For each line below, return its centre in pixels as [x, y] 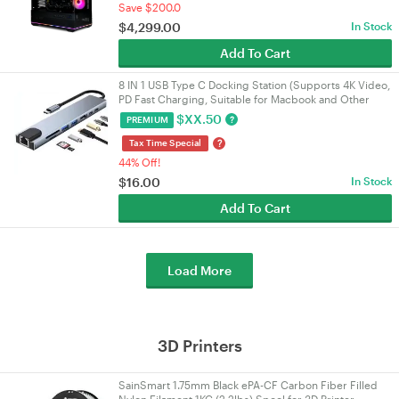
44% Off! [139, 162]
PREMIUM [147, 119]
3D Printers [199, 346]
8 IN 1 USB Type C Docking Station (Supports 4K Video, [254, 85]
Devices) [140, 113]
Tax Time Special [165, 142]
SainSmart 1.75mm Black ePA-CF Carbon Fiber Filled [248, 385]
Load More [199, 270]
